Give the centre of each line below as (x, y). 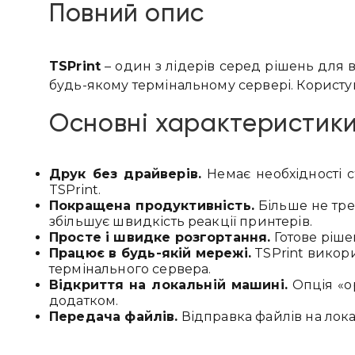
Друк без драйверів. (125, 174)
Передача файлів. (113, 316)
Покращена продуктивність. (151, 205)
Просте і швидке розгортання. (160, 237)
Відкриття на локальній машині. (168, 284)
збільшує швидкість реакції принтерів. (180, 221)
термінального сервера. (130, 269)
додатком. (84, 300)
